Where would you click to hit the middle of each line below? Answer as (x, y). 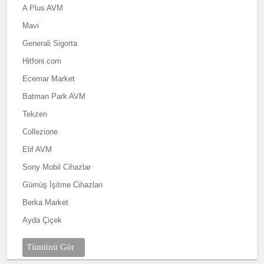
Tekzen (34, 114)
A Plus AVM (42, 8)
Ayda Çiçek (42, 220)
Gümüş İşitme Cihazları (62, 185)
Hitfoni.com (42, 61)
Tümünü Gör (51, 247)
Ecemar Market (48, 79)
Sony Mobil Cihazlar (56, 167)
